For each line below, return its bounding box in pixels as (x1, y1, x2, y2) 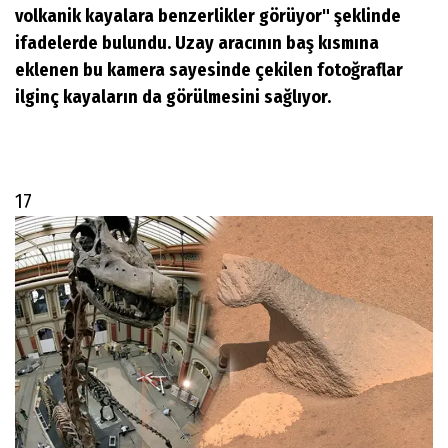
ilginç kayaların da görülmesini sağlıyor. (15, 86, 331, 109)
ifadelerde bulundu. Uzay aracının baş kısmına (15, 32, 379, 55)
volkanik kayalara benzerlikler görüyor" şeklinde (15, 5, 401, 28)
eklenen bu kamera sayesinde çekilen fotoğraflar (15, 59, 403, 82)
